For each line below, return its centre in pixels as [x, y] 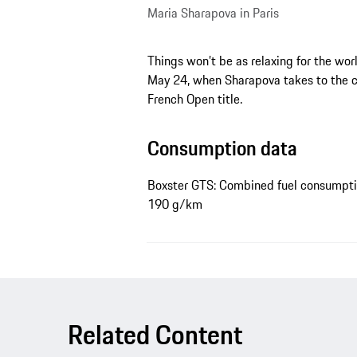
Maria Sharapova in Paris [213, 12]
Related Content [155, 334]
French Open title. [194, 98]
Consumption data [222, 148]
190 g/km [175, 204]
